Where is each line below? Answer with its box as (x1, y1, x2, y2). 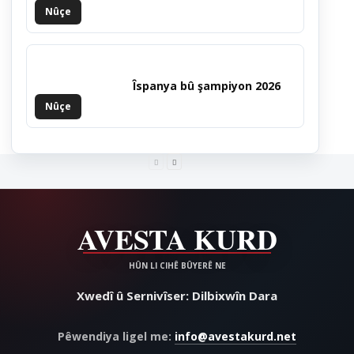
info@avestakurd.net (175, 329, 296, 344)
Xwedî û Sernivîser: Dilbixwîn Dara (77, 288, 277, 303)
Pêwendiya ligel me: (58, 329, 175, 344)
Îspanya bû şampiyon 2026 (133, 78, 281, 93)
